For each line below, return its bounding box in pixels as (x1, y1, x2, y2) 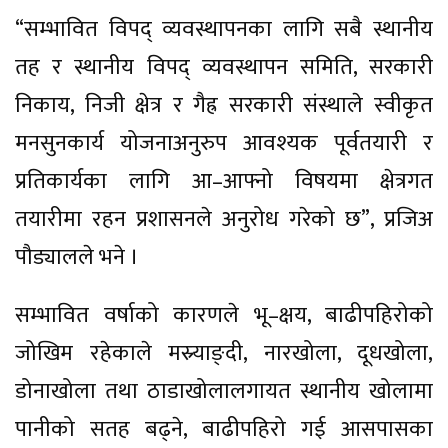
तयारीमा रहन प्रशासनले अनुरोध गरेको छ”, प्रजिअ (15, 200, 433, 238)
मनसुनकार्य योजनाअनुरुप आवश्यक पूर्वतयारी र (15, 124, 433, 162)
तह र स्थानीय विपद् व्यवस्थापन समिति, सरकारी (15, 48, 433, 86)
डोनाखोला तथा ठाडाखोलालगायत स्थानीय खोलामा (15, 372, 433, 410)
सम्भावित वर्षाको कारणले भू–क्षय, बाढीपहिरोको (15, 296, 433, 334)
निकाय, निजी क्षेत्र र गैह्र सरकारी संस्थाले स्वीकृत (15, 86, 433, 124)
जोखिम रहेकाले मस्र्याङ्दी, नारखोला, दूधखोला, (15, 334, 433, 372)
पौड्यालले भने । (15, 238, 144, 276)
